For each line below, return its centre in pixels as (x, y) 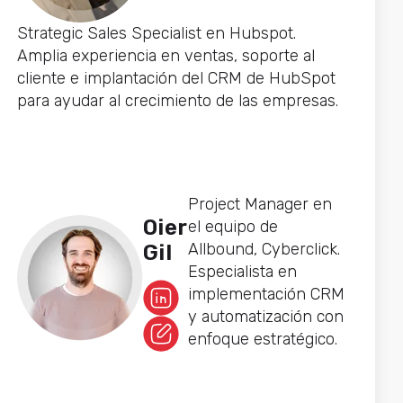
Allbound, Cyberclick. (264, 249)
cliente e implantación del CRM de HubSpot (176, 79)
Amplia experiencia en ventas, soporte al (166, 56)
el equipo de (233, 226)
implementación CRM (266, 294)
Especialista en (242, 271)
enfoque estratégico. (262, 339)
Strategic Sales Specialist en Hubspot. (156, 34)
